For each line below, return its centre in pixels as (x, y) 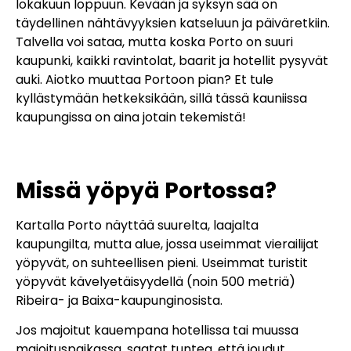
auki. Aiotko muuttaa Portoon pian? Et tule (145, 80)
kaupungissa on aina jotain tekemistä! (131, 118)
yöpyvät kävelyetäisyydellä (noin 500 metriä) (156, 281)
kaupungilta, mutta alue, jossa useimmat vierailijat (167, 244)
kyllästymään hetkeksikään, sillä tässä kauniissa (161, 99)
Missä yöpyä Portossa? (146, 190)
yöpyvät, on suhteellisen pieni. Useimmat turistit (162, 262)
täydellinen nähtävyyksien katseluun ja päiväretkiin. (173, 24)
